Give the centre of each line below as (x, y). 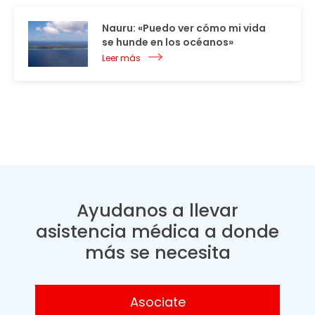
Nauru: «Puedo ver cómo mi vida (184, 28)
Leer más (121, 58)
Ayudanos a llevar (157, 210)
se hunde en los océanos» (168, 42)
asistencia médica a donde (157, 231)
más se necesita (157, 252)
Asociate (157, 302)
